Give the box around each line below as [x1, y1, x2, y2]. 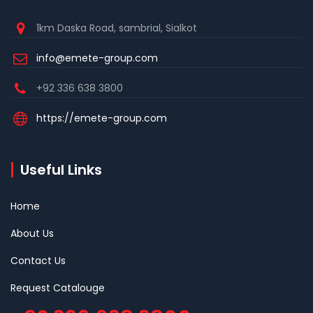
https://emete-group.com [36, 111, 167, 125]
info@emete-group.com [36, 51, 158, 65]
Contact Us [10, 254, 66, 268]
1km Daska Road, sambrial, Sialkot [36, 21, 197, 35]
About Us [10, 226, 54, 240]
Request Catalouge [10, 281, 105, 295]
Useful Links [20, 160, 102, 180]
